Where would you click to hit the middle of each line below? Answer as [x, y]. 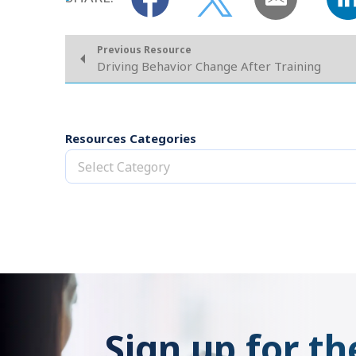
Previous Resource [144, 50]
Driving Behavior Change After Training [209, 66]
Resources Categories [131, 138]
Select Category [124, 167]
